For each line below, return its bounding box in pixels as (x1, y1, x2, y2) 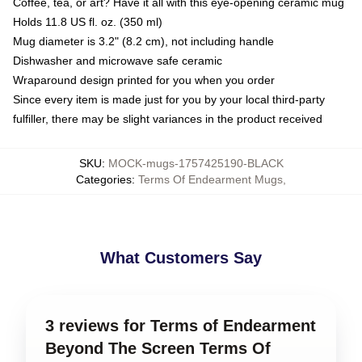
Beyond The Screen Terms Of (45, 339, 271, 357)
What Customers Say (100, 249, 262, 267)
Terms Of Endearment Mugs (138, 173, 283, 186)
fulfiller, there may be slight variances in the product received (13, 112, 322, 125)
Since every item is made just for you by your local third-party (13, 93, 325, 106)
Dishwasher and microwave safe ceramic (13, 54, 222, 67)
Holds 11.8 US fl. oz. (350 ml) (13, 15, 162, 28)
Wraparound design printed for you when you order (13, 74, 275, 86)
